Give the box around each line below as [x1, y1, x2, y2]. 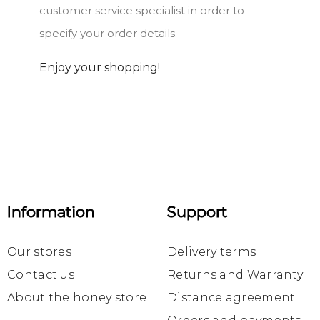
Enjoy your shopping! [39, 61, 160, 75]
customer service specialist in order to [39, 4, 244, 18]
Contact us [7, 268, 74, 282]
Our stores [7, 245, 71, 259]
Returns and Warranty [167, 268, 303, 282]
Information [7, 203, 95, 221]
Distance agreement [167, 291, 296, 305]
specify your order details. [39, 26, 177, 41]
